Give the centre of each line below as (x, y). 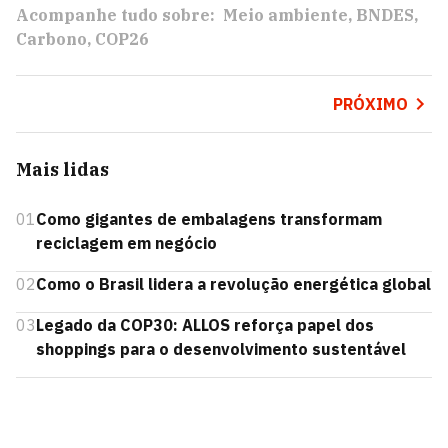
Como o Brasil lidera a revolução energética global (233, 284)
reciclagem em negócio (126, 243)
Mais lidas (62, 170)
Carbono (51, 39)
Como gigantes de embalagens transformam (209, 219)
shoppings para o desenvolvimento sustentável (221, 349)
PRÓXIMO (370, 104)
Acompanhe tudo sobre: (115, 15)
